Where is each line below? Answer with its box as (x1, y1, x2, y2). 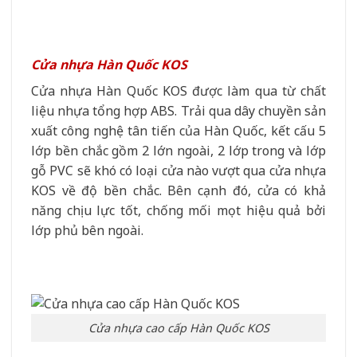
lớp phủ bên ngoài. (31, 221, 143, 239)
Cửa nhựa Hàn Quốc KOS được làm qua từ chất (31, 81, 326, 100)
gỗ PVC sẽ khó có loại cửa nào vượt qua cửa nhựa (31, 161, 326, 179)
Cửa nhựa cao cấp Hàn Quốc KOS (88, 320, 269, 336)
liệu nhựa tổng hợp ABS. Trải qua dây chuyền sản (31, 101, 326, 120)
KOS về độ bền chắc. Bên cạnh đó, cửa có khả (31, 181, 326, 199)
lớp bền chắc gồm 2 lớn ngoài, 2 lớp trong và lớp (31, 141, 326, 159)
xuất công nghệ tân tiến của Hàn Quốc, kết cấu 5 (31, 121, 326, 139)
